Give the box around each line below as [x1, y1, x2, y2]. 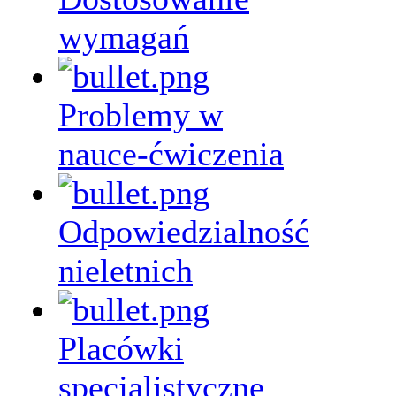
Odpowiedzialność [58, 213, 309, 250]
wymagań [58, 19, 189, 56]
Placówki [58, 330, 184, 367]
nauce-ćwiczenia [58, 135, 284, 172]
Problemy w [58, 96, 223, 133]
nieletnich [58, 252, 193, 289]
